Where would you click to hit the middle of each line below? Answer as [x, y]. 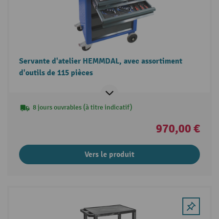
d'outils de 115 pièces [56, 73]
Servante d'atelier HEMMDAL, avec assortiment [100, 61]
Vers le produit [109, 154]
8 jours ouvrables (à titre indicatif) [82, 107]
